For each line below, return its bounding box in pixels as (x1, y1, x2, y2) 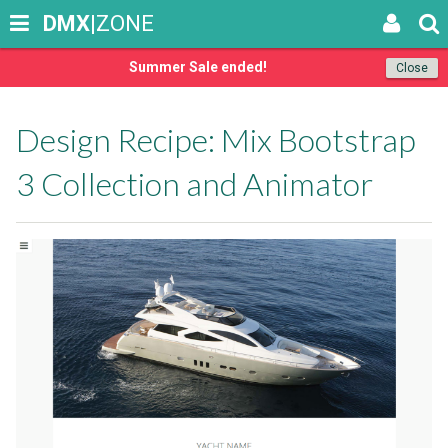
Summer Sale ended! (129, 59, 267, 75)
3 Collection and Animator (16, 164, 373, 203)
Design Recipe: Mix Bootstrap (16, 120, 416, 159)
